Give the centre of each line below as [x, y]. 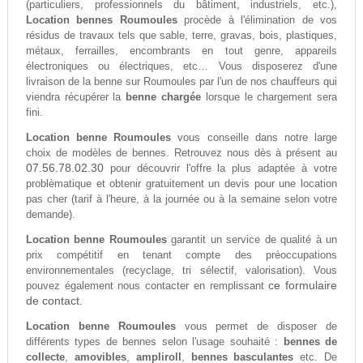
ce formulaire [303, 286]
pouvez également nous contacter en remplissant [147, 286]
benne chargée [163, 97]
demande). [50, 215]
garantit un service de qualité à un [252, 240]
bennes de [310, 342]
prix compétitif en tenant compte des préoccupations [181, 255]
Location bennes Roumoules [101, 20]
